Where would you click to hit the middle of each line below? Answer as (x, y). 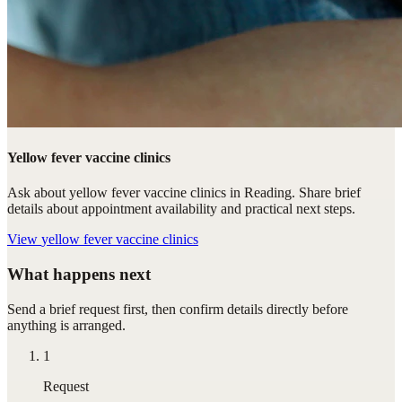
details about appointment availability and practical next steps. (181, 209)
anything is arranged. (66, 325)
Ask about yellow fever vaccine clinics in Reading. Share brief (184, 193)
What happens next (79, 275)
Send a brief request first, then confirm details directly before (178, 309)
